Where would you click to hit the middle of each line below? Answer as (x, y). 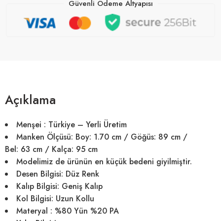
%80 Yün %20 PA (87, 211)
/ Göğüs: (140, 137)
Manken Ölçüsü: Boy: (54, 137)
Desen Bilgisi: (40, 174)
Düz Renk (84, 174)
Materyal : (36, 211)
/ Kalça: (59, 149)
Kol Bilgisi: (35, 198)
